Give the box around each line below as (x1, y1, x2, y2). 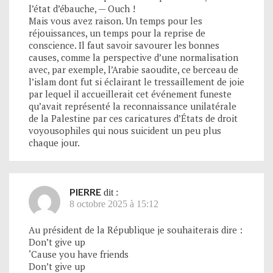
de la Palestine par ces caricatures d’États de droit (29, 112, 238, 124)
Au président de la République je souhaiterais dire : (29, 223, 243, 236)
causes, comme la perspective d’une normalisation (29, 51, 238, 63)
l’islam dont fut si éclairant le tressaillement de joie (29, 75, 244, 88)
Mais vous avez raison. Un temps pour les (29, 14, 202, 27)
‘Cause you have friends (29, 247, 129, 260)
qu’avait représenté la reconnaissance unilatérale (29, 99, 236, 112)
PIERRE (69, 185, 101, 197)
